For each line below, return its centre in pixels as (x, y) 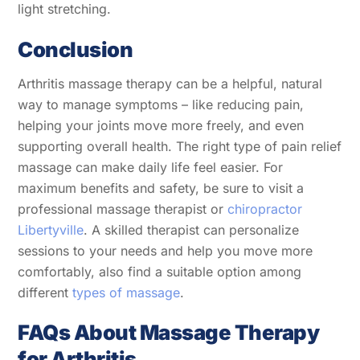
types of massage (127, 292)
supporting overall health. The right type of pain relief (180, 146)
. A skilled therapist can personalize (192, 229)
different (45, 292)
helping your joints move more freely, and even (161, 125)
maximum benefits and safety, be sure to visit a (161, 188)
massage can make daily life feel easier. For (151, 167)
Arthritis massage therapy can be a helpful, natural (170, 83)
